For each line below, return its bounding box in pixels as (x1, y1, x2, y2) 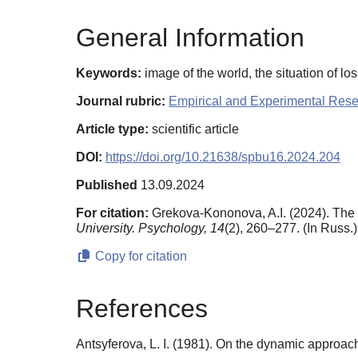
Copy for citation (92, 249, 187, 263)
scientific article (149, 121, 239, 136)
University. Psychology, (76, 221, 207, 235)
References (76, 294, 208, 324)
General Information (76, 22, 304, 52)
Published (76, 177, 137, 192)
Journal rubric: (76, 93, 165, 108)
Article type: (76, 121, 149, 136)
